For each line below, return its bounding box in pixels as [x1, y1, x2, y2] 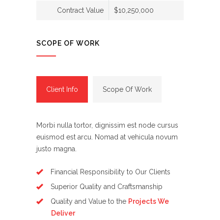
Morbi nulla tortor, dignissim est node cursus [36, 121, 178, 129]
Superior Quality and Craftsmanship [51, 182, 163, 191]
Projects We [128, 197, 169, 205]
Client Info [46, 85, 78, 93]
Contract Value [57, 6, 104, 14]
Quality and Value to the [51, 197, 128, 205]
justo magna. [36, 144, 77, 153]
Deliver [51, 209, 75, 217]
